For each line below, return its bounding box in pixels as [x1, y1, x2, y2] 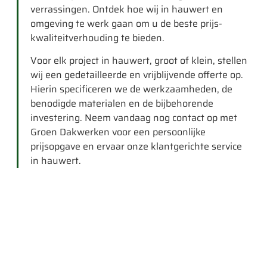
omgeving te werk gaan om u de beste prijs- [30, 16, 222, 31]
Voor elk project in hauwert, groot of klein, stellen [30, 53, 247, 69]
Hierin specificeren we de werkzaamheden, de [30, 82, 232, 97]
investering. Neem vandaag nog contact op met [30, 110, 237, 126]
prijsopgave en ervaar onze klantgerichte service [30, 139, 242, 154]
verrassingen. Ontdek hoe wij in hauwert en [30, 2, 223, 17]
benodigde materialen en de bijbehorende [30, 96, 213, 111]
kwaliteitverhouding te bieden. [30, 30, 164, 45]
